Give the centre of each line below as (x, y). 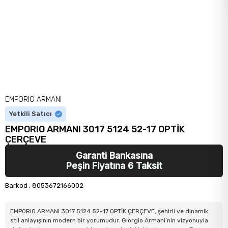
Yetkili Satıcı (31, 114)
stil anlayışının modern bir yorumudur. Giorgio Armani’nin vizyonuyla (109, 220)
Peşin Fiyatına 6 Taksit (114, 166)
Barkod (16, 186)
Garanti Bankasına (114, 155)
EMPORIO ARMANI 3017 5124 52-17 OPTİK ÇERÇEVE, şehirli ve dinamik (109, 211)
